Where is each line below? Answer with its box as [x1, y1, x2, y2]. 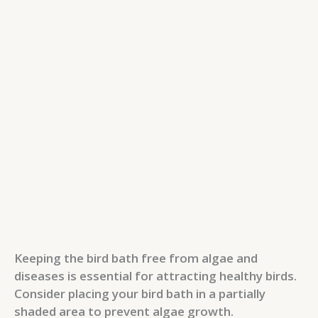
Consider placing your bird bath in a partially [14, 285, 265, 302]
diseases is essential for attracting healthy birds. [14, 268, 297, 285]
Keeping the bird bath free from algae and [14, 250, 258, 267]
